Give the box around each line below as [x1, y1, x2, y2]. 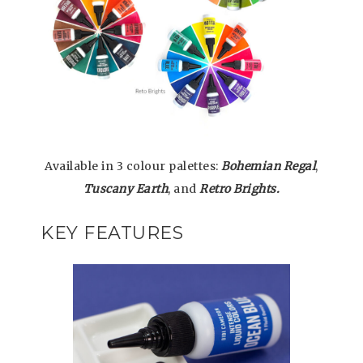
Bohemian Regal [221, 159, 316, 174]
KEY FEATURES [41, 222, 183, 245]
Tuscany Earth [83, 181, 169, 197]
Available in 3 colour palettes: [45, 159, 222, 174]
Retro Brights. [196, 181, 280, 197]
